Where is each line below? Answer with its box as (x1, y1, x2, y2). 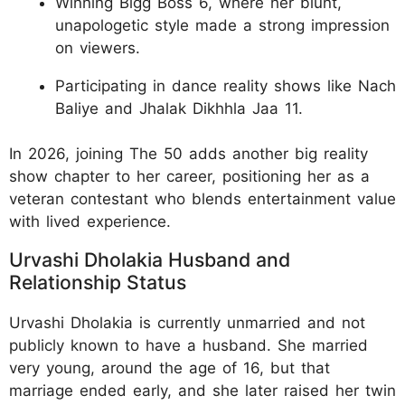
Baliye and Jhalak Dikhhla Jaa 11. (55, 99, 303, 118)
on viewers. (55, 38, 140, 57)
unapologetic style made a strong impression (55, 15, 390, 34)
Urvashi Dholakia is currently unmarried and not (9, 314, 365, 333)
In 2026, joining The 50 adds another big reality (9, 145, 368, 164)
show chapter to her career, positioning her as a (9, 167, 370, 186)
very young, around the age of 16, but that (9, 359, 330, 378)
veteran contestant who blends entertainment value (9, 190, 396, 209)
